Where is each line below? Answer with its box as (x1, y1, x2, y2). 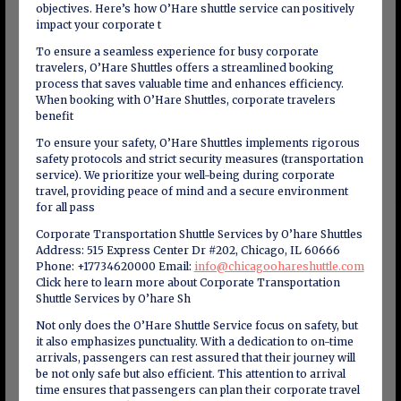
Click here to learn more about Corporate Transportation (35, 276, 340, 289)
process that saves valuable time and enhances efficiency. (35, 77, 344, 90)
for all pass (35, 200, 95, 214)
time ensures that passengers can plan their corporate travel (35, 383, 360, 397)
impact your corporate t (35, 18, 161, 31)
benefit (35, 109, 73, 123)
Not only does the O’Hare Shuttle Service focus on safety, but (35, 319, 358, 332)
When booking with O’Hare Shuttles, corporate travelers (35, 93, 336, 107)
